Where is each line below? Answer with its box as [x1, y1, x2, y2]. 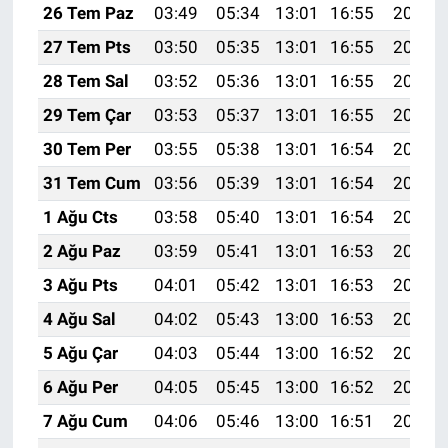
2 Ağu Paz [42, 240, 121, 261]
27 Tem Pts [42, 36, 131, 57]
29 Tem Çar [42, 104, 131, 125]
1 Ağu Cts [42, 206, 118, 227]
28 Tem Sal [42, 70, 129, 91]
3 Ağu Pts [42, 274, 118, 295]
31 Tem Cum [42, 172, 141, 193]
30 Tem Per [42, 138, 131, 159]
